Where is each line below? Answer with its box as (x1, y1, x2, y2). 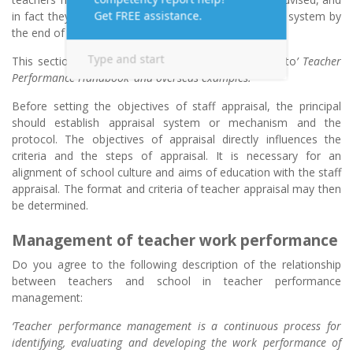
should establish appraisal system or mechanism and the (12, 115, 341, 131)
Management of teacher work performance (12, 230, 338, 251)
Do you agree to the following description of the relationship (12, 257, 341, 273)
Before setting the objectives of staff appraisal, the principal (12, 98, 341, 114)
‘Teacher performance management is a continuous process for (12, 318, 341, 334)
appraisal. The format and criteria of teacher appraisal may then (12, 181, 341, 197)
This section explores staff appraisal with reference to (12, 54, 296, 69)
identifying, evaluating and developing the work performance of (12, 335, 341, 351)
